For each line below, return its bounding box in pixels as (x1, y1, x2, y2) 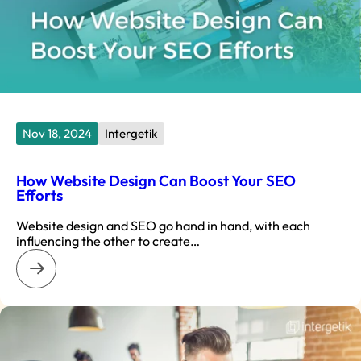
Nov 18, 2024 (23, 125, 92, 141)
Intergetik (105, 125, 158, 141)
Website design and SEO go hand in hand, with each (16, 217, 310, 234)
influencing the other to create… (16, 232, 200, 249)
